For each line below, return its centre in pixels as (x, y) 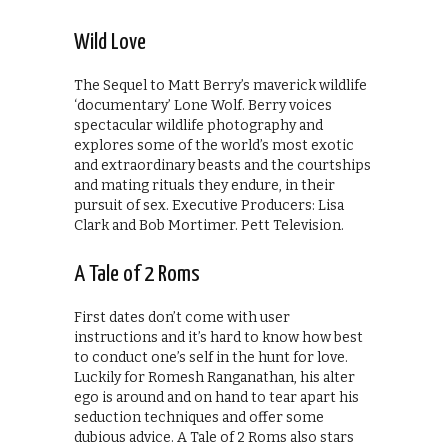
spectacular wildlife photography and (198, 126)
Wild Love (110, 43)
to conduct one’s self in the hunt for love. (211, 358)
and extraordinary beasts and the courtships (222, 166)
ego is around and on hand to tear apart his (216, 398)
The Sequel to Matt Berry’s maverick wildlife (220, 86)
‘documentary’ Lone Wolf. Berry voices (203, 106)
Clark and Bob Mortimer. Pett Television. (209, 226)
